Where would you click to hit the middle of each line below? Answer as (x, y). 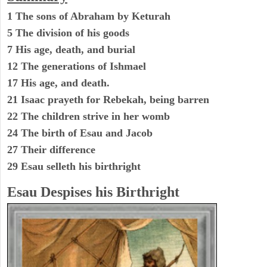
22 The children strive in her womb (89, 117)
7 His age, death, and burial (71, 50)
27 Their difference (51, 150)
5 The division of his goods (68, 33)
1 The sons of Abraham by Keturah (89, 16)
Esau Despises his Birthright (93, 192)
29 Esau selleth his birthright (74, 167)
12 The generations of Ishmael (77, 66)
